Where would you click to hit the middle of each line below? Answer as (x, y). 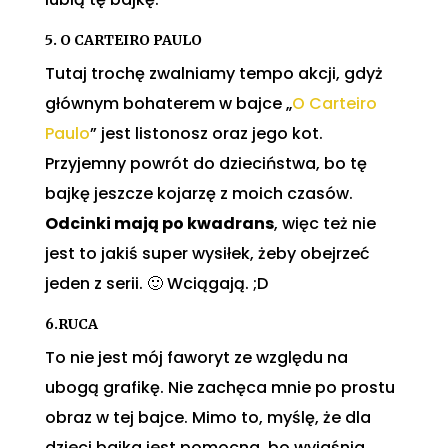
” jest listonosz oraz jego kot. (206, 134)
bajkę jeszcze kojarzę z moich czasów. (198, 194)
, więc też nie (324, 224)
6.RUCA (71, 324)
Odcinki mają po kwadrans (159, 224)
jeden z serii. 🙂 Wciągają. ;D (156, 284)
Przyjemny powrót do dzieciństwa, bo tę (205, 164)
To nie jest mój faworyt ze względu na (196, 358)
